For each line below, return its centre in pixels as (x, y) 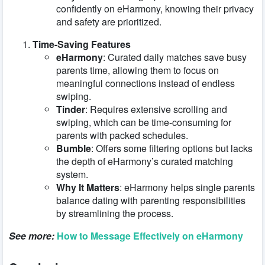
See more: (32, 235)
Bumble (74, 148)
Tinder (71, 109)
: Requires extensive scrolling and (156, 109)
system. (72, 174)
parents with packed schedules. (122, 135)
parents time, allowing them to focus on (138, 70)
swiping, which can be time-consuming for (144, 122)
